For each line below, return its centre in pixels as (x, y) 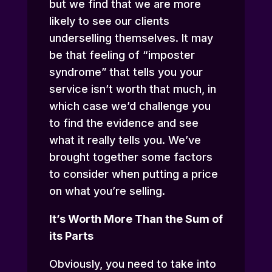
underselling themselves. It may (131, 38)
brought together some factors (131, 157)
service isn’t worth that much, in (132, 89)
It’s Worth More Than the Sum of (136, 219)
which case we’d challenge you (130, 106)
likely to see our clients (109, 21)
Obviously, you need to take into (132, 264)
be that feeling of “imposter (122, 55)
